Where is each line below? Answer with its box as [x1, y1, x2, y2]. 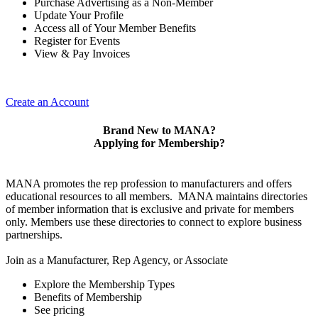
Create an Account [6, 96, 89, 109]
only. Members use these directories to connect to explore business [6, 215, 302, 228]
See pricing [34, 303, 84, 316]
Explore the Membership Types [34, 278, 175, 290]
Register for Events [34, 35, 120, 48]
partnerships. [6, 228, 62, 241]
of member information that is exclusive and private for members [6, 202, 294, 215]
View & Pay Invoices [34, 48, 130, 60]
